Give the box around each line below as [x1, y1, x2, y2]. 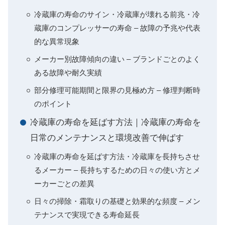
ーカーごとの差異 [34, 179, 94, 188]
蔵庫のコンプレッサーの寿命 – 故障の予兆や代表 [34, 24, 200, 32]
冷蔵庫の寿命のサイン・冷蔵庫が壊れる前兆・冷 [34, 10, 200, 19]
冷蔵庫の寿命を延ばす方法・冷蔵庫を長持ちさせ [34, 152, 200, 161]
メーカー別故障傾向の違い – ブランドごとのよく [34, 55, 200, 63]
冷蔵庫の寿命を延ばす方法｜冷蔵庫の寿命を [30, 118, 201, 127]
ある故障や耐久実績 [34, 68, 102, 77]
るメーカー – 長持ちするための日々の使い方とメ [34, 166, 200, 174]
